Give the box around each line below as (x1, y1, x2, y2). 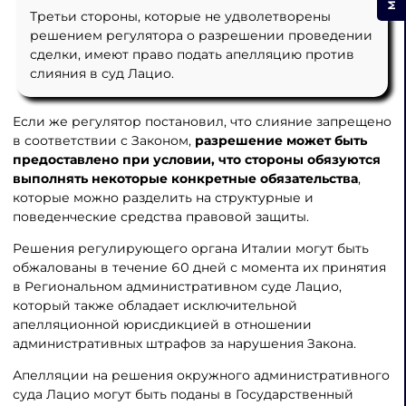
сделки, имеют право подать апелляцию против (29, 46, 354, 63)
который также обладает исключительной (12, 296, 297, 314)
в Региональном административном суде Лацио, (12, 277, 342, 295)
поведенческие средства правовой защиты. (12, 208, 313, 226)
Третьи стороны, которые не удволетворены (29, 8, 331, 25)
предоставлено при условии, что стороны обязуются (12, 151, 381, 169)
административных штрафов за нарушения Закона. (12, 334, 356, 352)
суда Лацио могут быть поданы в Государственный (12, 385, 353, 402)
